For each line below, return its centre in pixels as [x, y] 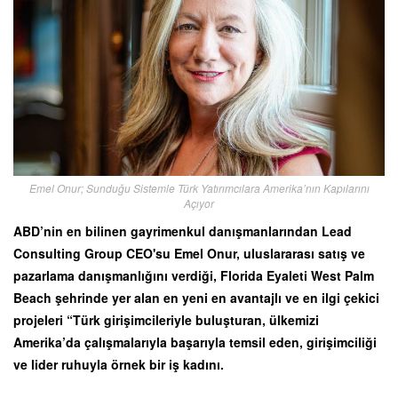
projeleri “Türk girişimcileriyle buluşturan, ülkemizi [166, 319]
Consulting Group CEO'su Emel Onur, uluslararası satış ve [189, 253]
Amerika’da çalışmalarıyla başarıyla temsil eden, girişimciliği [195, 342]
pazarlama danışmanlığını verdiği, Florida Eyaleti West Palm [194, 275]
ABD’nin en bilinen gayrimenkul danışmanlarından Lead [183, 231]
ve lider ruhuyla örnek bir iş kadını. [119, 364]
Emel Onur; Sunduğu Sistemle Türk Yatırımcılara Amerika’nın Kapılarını [199, 187]
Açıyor [199, 203]
